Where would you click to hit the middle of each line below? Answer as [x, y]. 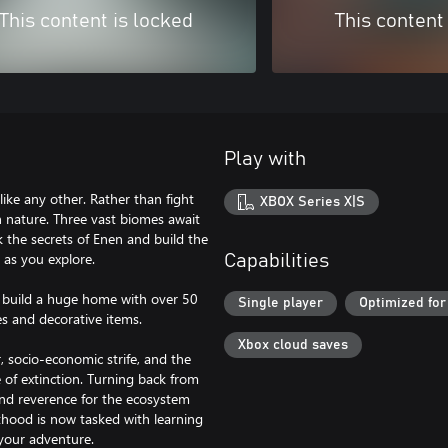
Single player [280, 303]
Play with [265, 159]
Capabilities [276, 260]
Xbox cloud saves [293, 344]
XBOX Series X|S [313, 201]
